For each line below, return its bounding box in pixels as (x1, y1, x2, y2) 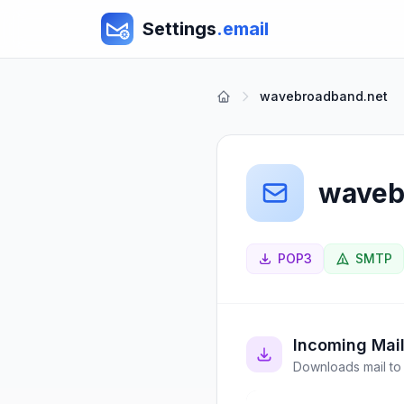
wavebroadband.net (260, 88, 388, 104)
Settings (142, 18, 216, 40)
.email (216, 18, 269, 40)
